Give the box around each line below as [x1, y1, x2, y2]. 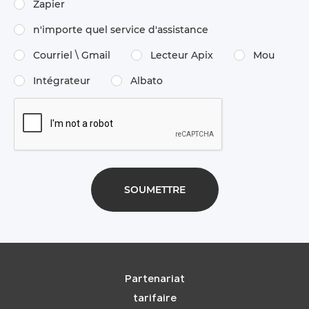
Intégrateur [33, 74, 90, 87]
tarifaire [132, 291, 177, 304]
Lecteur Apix [150, 49, 213, 61]
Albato [130, 74, 163, 87]
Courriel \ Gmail [33, 49, 110, 61]
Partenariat [124, 272, 185, 285]
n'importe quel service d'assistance [33, 23, 208, 36]
